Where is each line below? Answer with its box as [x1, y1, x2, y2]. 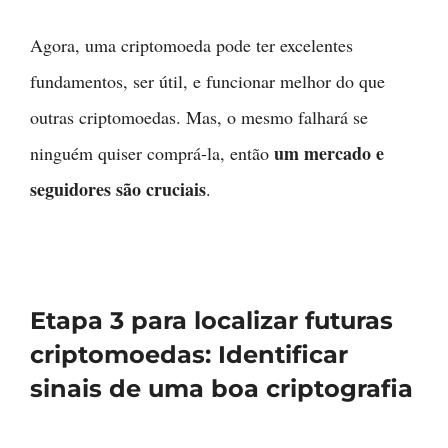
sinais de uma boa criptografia [30, 374, 413, 404]
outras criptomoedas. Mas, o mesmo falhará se [30, 105, 368, 130]
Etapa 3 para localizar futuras [30, 306, 393, 336]
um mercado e [274, 140, 384, 167]
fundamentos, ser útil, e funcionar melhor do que [30, 69, 385, 94]
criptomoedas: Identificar [30, 340, 348, 370]
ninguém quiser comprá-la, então [30, 141, 274, 166]
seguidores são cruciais [30, 176, 206, 203]
